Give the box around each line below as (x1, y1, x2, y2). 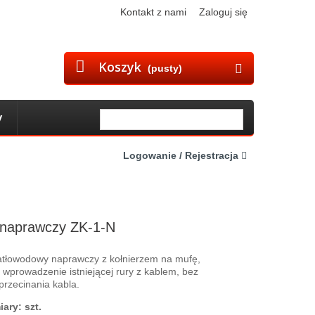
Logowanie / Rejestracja (123, 150, 241, 161)
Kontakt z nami (120, 6, 186, 18)
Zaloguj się (199, 6, 247, 18)
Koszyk (98, 58, 141, 75)
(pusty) (148, 63, 182, 74)
